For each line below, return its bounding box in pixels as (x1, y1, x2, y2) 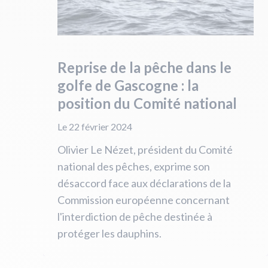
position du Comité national (57, 95, 237, 112)
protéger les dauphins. (57, 227, 162, 240)
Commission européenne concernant (57, 193, 230, 206)
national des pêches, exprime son (57, 160, 210, 173)
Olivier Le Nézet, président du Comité (57, 143, 233, 156)
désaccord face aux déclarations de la (57, 176, 231, 190)
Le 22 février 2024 (57, 121, 132, 132)
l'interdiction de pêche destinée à (57, 210, 212, 223)
